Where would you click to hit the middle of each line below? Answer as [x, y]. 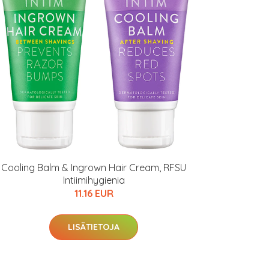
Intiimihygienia [94, 180]
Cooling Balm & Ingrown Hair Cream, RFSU [94, 168]
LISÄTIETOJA [94, 227]
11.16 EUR [94, 193]
